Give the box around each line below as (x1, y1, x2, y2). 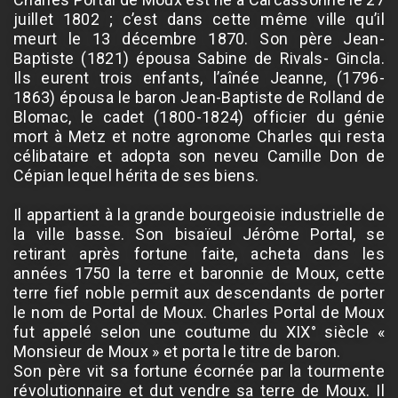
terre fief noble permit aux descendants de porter (13, 283, 385, 302)
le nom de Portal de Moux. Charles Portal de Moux (13, 302, 385, 322)
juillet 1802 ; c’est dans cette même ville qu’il (13, 9, 385, 28)
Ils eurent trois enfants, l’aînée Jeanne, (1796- (13, 68, 385, 87)
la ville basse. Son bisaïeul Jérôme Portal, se (13, 224, 385, 243)
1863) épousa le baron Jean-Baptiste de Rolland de (13, 87, 385, 107)
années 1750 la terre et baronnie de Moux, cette (13, 263, 385, 283)
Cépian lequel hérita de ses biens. (13, 165, 259, 185)
